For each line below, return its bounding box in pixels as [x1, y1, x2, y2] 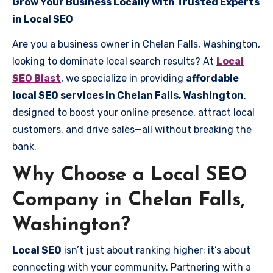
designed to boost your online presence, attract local [12, 106, 255, 118]
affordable [186, 72, 239, 84]
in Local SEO [12, 13, 73, 25]
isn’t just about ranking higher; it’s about [62, 244, 250, 256]
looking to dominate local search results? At [12, 55, 216, 67]
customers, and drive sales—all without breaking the [12, 123, 252, 135]
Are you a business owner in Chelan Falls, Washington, [12, 38, 260, 50]
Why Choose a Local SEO [12, 165, 247, 185]
